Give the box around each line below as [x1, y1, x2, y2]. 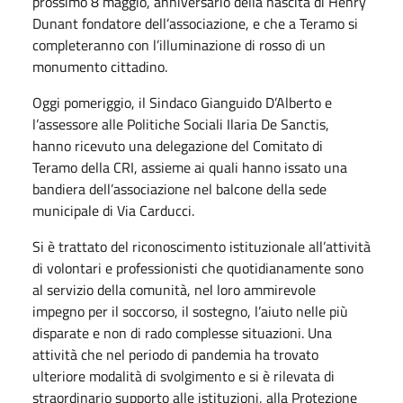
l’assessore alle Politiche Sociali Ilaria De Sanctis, [32, 112, 329, 135]
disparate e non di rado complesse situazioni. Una [32, 321, 332, 344]
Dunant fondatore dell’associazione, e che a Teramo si [32, 12, 358, 34]
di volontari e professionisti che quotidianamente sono [32, 256, 363, 279]
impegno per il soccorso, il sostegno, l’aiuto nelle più [32, 300, 348, 322]
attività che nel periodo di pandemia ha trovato [32, 343, 318, 365]
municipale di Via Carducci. [32, 199, 194, 221]
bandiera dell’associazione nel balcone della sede [32, 177, 327, 200]
